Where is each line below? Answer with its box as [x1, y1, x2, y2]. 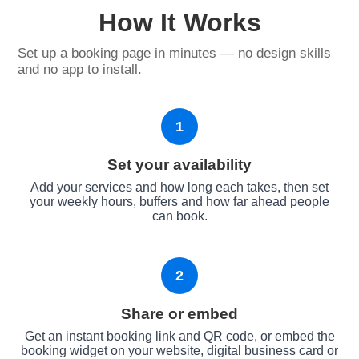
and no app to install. [18, 61, 143, 77]
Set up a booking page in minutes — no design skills [18, 45, 332, 61]
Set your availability [107, 155, 252, 173]
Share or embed [121, 305, 238, 322]
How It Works [98, 7, 261, 37]
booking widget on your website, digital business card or [21, 343, 338, 357]
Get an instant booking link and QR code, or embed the [24, 329, 335, 343]
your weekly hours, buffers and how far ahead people [30, 194, 329, 208]
